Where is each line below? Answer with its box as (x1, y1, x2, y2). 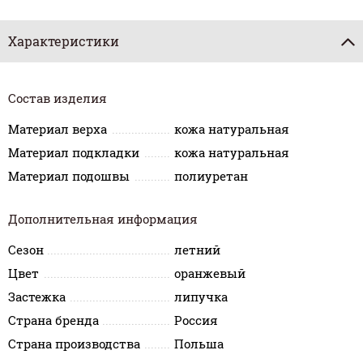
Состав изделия (8, 90, 107, 106)
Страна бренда (8, 312, 99, 328)
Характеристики (8, 32, 119, 49)
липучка (174, 288, 228, 305)
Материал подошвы (8, 168, 130, 184)
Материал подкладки (8, 144, 139, 160)
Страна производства (8, 335, 140, 352)
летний (174, 241, 221, 258)
